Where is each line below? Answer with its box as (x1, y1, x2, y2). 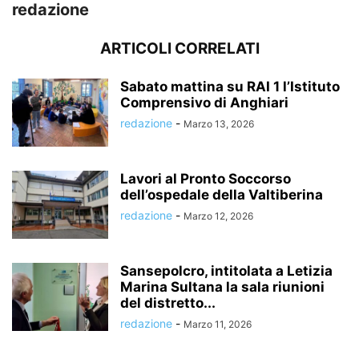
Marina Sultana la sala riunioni (120, 278, 325, 295)
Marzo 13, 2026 (184, 117, 254, 130)
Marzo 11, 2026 (184, 317, 252, 330)
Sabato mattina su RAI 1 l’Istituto (120, 78, 340, 95)
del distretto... (120, 294, 216, 311)
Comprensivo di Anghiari (120, 94, 288, 111)
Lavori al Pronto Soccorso (120, 170, 291, 187)
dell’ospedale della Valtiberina (120, 186, 323, 203)
